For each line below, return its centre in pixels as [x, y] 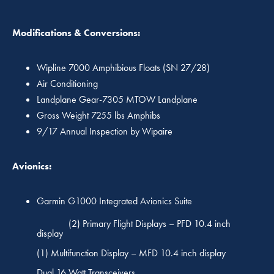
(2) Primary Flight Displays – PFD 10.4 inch [134, 224]
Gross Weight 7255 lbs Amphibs [98, 116]
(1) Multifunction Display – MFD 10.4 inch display [131, 253]
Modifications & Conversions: [76, 33]
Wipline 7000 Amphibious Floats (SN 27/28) [123, 68]
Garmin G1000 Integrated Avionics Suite [114, 201]
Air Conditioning [67, 84]
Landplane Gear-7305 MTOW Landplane [117, 100]
